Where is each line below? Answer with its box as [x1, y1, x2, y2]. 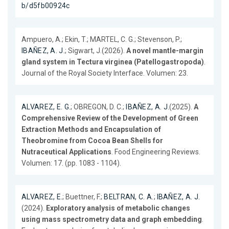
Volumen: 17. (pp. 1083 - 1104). [21, 159, 121, 168]
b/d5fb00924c [21, 2, 70, 10]
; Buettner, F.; [62, 193, 104, 201]
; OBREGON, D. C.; [71, 103, 126, 111]
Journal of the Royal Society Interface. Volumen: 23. [21, 69, 188, 78]
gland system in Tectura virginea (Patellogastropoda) [21, 58, 204, 66]
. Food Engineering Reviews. [111, 148, 200, 156]
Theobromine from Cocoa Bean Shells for [21, 136, 163, 145]
